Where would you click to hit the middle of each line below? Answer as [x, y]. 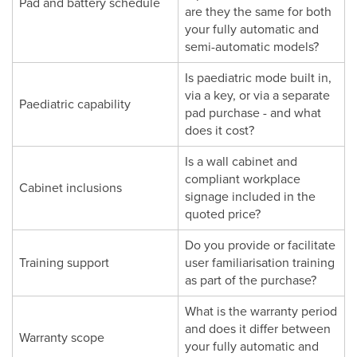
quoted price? [223, 214]
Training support [64, 263]
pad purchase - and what [253, 113]
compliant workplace [243, 179]
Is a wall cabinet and [241, 161]
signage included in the [250, 196]
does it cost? [220, 130]
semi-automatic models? [252, 47]
